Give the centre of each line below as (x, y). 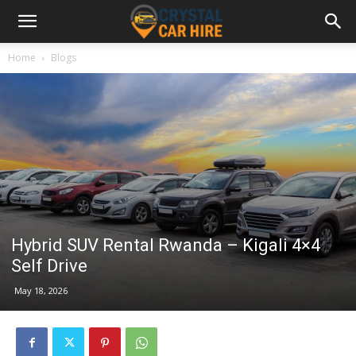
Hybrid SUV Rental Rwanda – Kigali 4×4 (166, 245)
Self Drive (49, 265)
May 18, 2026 (41, 290)
